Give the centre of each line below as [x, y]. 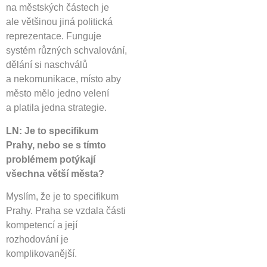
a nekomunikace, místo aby [63, 79]
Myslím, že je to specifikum [62, 196]
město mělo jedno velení [58, 94]
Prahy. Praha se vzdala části [66, 210]
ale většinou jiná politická [59, 22]
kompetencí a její [42, 225]
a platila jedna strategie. [56, 108]
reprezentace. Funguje [54, 36]
